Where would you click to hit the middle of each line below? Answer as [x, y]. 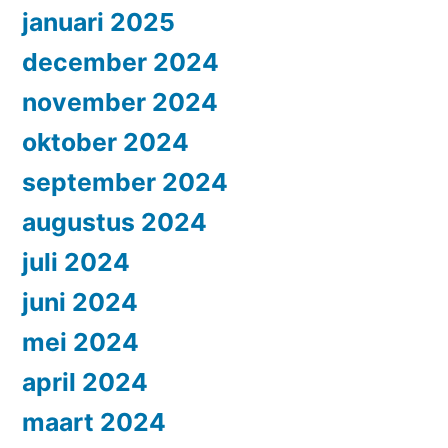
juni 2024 [80, 302]
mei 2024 [80, 342]
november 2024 [120, 102]
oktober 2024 [105, 142]
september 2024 [125, 182]
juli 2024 [76, 262]
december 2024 [120, 62]
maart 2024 [94, 422]
